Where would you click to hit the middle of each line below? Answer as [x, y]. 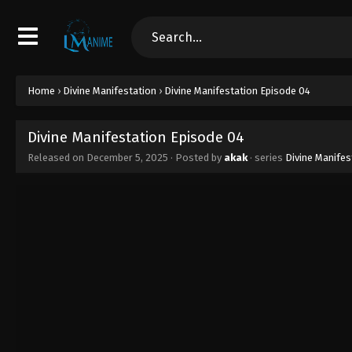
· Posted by [196, 157]
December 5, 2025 [127, 157]
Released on [57, 157]
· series [266, 157]
